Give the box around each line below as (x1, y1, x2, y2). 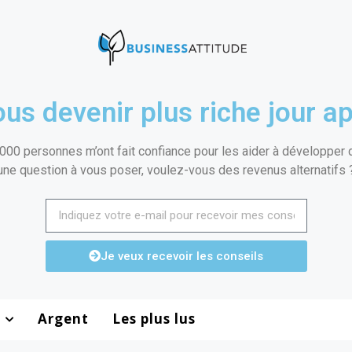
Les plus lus (112, 310, 196, 328)
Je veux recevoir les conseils (101, 248, 263, 263)
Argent (37, 310, 89, 328)
